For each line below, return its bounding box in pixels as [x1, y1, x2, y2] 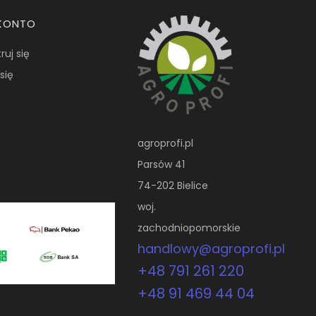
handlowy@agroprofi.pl [138, 239, 286, 257]
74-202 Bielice [138, 178, 209, 193]
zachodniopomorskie [138, 220, 241, 235]
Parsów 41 [138, 157, 186, 171]
